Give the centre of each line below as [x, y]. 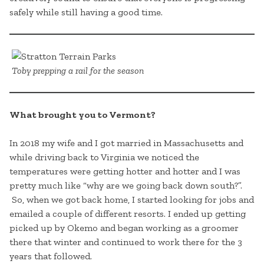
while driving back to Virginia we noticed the [104, 157]
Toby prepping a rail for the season [78, 71]
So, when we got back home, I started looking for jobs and [132, 200]
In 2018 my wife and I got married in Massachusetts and [126, 143]
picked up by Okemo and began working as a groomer [124, 228]
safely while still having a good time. [86, 12]
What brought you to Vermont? [82, 115]
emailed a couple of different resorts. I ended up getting [128, 214]
